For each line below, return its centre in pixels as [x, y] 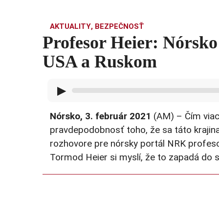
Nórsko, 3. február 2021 [100, 116]
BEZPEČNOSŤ [120, 27]
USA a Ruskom [100, 62]
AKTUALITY [70, 27]
